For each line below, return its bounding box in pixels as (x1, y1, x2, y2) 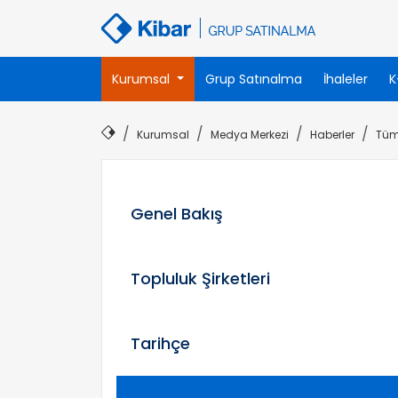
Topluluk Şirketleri (131, 267, 270, 290)
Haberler (310, 127, 354, 142)
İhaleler (322, 70, 368, 88)
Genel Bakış (131, 203, 223, 225)
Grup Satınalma (204, 70, 302, 88)
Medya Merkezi (211, 127, 289, 142)
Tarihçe (131, 332, 190, 354)
